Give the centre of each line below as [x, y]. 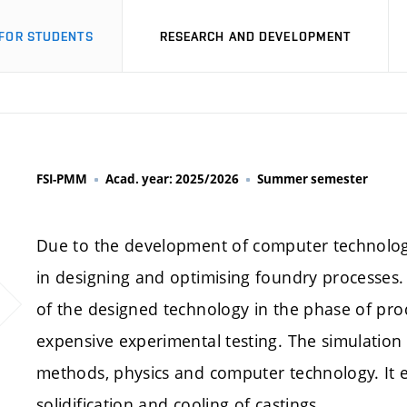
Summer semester [313, 179]
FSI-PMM [62, 179]
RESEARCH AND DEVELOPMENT [255, 36]
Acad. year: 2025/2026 [172, 179]
